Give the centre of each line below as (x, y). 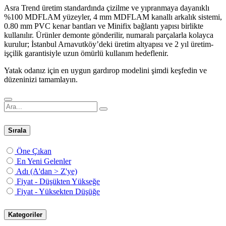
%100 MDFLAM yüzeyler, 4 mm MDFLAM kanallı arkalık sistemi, (113, 17)
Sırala (17, 130)
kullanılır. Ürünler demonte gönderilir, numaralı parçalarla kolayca (109, 35)
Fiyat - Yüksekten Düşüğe (58, 191)
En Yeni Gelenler (44, 161)
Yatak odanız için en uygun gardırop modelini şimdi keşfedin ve (105, 70)
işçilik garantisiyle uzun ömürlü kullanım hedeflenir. (86, 53)
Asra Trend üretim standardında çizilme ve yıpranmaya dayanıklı (107, 8)
